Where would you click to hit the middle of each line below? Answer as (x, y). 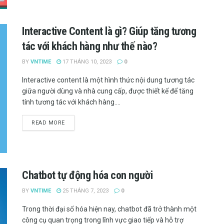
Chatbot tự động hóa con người (87, 175)
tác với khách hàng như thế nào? (90, 46)
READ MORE (48, 123)
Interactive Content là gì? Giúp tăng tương (109, 31)
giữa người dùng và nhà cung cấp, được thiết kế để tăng (108, 91)
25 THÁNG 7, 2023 (85, 190)
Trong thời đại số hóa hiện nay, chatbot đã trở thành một (109, 209)
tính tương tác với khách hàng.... (71, 102)
